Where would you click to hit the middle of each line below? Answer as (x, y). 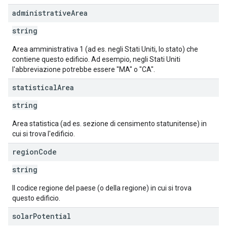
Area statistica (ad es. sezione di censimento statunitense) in (109, 124)
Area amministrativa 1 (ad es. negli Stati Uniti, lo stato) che (105, 49)
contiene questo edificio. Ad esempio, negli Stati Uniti (96, 59)
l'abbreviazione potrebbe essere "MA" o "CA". (84, 69)
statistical (35, 87)
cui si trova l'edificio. (44, 134)
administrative (42, 13)
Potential (52, 216)
